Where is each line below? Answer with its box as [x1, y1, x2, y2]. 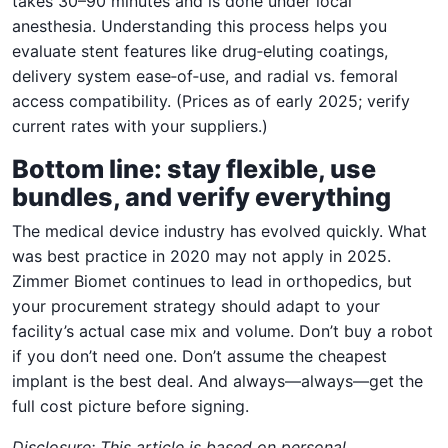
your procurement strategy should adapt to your [12, 295, 380, 316]
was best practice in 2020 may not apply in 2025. [12, 245, 391, 266]
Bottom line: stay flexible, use [12, 153, 376, 184]
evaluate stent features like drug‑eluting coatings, [12, 40, 388, 61]
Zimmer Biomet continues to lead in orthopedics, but [12, 270, 412, 291]
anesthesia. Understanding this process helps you [12, 15, 387, 36]
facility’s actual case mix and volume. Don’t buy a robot [12, 320, 433, 341]
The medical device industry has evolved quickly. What [12, 220, 427, 241]
